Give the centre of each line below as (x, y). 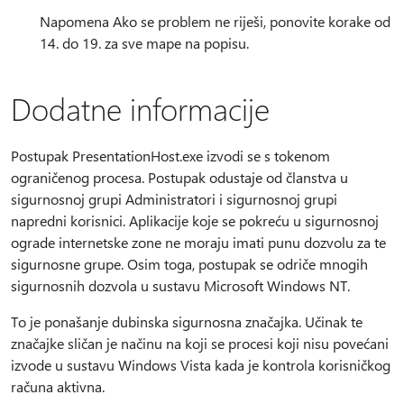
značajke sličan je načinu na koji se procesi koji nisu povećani (200, 343)
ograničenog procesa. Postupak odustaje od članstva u (179, 177)
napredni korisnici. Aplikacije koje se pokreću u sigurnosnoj (195, 220)
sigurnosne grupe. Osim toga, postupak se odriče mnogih (189, 264)
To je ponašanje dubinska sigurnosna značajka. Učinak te (187, 321)
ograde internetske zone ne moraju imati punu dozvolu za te (198, 242)
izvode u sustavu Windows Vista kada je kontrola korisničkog (201, 365)
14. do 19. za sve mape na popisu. (144, 43)
